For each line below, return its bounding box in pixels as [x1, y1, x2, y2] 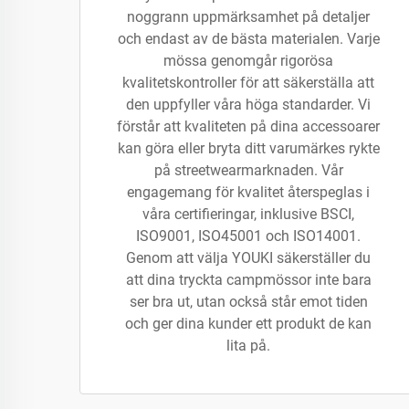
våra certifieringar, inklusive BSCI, [142, 205, 354, 223]
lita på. [226, 337, 270, 354]
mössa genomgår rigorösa [163, 52, 333, 69]
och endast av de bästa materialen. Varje [117, 30, 380, 47]
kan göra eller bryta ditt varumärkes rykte [117, 140, 380, 157]
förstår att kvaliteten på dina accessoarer [117, 118, 380, 135]
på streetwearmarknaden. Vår [153, 162, 343, 179]
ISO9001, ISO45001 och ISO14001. [136, 227, 361, 245]
